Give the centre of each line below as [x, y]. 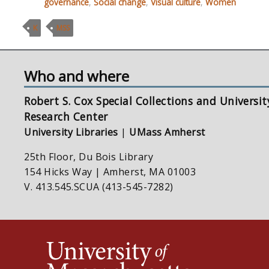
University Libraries [71, 132]
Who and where [77, 76]
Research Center [66, 116]
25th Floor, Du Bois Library [89, 157]
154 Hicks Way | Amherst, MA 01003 [110, 172]
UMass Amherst [167, 132]
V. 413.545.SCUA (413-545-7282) [99, 187]
